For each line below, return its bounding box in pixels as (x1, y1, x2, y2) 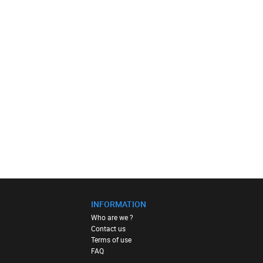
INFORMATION (91, 198, 147, 210)
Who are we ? (91, 212, 134, 222)
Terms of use (91, 234, 132, 244)
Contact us (91, 223, 126, 233)
